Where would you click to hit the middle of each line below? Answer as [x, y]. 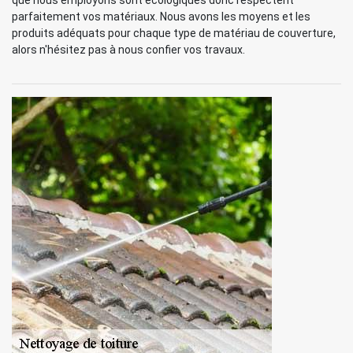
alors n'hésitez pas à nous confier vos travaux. [128, 50]
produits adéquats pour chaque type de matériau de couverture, [174, 33]
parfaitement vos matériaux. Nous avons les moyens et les [161, 17]
